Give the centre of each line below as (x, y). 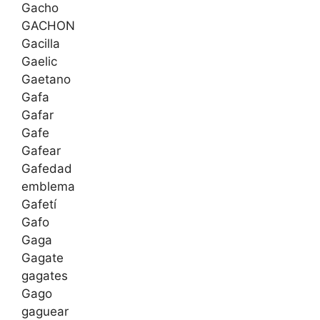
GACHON (48, 26)
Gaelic (39, 62)
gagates (45, 276)
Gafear (41, 151)
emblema (48, 187)
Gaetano (46, 80)
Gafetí (39, 205)
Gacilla (41, 44)
